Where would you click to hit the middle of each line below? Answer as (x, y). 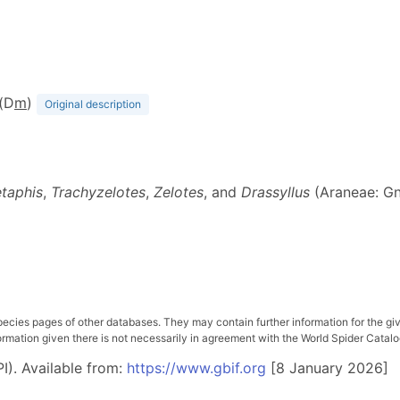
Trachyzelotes (98, 192)
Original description (93, 104)
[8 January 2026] (327, 368)
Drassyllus (275, 192)
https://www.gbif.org (196, 368)
